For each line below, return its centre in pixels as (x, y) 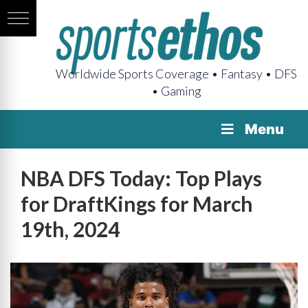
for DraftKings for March (137, 203)
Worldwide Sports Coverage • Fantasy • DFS (176, 74)
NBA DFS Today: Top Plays (141, 178)
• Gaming (176, 91)
